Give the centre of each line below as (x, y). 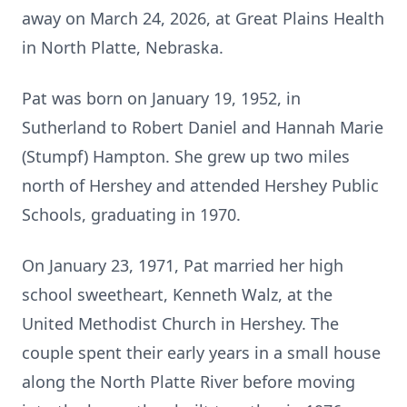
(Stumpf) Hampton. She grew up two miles (186, 156)
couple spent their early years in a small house (201, 352)
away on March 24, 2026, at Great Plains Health (203, 18)
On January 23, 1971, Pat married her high (183, 265)
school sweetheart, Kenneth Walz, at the (177, 294)
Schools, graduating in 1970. (131, 214)
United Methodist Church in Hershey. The (180, 323)
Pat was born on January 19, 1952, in (161, 98)
